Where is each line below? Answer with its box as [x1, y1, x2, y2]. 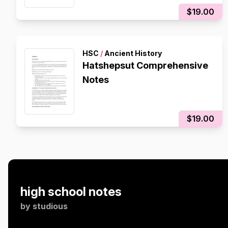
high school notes [20, 184, 122, 199]
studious [33, 201, 68, 211]
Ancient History [103, 49, 162, 58]
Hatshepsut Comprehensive [82, 60, 208, 71]
